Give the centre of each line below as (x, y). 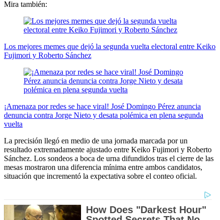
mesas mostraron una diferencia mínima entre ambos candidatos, (103, 167)
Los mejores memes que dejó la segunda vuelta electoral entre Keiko (110, 47)
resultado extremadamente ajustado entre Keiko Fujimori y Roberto (108, 150)
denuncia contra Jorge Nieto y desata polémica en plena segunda (104, 115)
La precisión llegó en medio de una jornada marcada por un (96, 141)
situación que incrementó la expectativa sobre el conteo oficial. (100, 176)
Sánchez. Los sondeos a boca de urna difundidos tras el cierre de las (109, 159)
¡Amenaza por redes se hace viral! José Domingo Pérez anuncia (102, 107)
